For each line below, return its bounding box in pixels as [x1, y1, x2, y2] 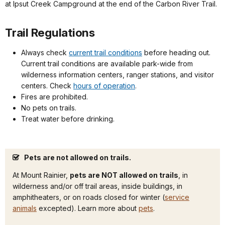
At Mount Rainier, [13, 171, 70, 180]
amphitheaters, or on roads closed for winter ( [13, 193, 165, 202]
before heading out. [142, 48, 210, 57]
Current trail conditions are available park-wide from [21, 59, 193, 68]
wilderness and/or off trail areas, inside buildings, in [13, 182, 182, 191]
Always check [21, 48, 69, 57]
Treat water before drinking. [21, 115, 115, 124]
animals [13, 204, 37, 213]
